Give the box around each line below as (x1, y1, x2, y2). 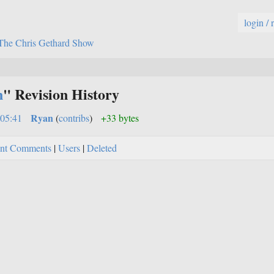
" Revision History (3, 83, 119, 105)
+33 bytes (101, 111, 139, 124)
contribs (59, 111, 89, 124)
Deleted (87, 141, 117, 154)
